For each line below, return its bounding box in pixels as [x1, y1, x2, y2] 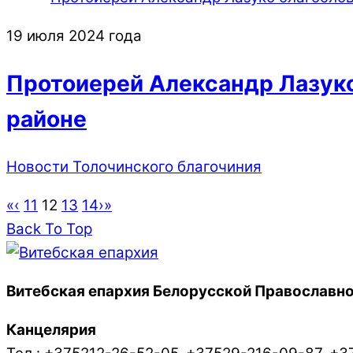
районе [6, 106, 87, 133]
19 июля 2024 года [6, 26, 142, 45]
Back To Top [6, 220, 92, 239]
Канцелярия [6, 320, 96, 339]
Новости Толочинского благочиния [6, 158, 262, 176]
